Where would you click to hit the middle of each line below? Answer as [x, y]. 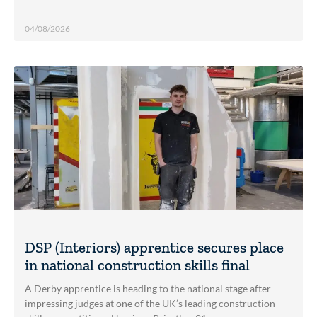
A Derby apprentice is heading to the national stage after [148, 289]
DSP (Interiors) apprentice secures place [154, 248]
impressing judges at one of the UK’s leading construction [150, 304]
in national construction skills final [137, 265]
